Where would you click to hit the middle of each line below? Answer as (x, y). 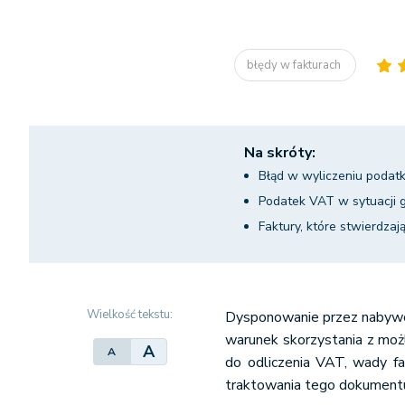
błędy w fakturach (296, 65)
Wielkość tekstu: (130, 315)
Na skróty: (280, 153)
